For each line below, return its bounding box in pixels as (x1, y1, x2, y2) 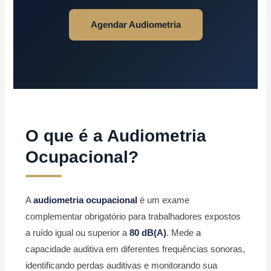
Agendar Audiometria (90, 20, 181, 30)
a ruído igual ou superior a (25, 227, 130, 238)
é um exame (137, 195, 190, 206)
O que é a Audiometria (25, 126, 207, 146)
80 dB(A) (129, 227, 167, 238)
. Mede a (166, 227, 201, 238)
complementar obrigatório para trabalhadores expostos (25, 211, 241, 222)
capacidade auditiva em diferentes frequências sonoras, (25, 244, 246, 255)
